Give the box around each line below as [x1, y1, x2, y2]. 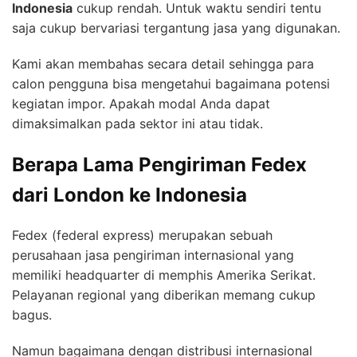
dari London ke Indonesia [12, 182, 247, 206]
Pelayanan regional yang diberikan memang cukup [12, 287, 316, 304]
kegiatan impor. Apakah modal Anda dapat [12, 95, 270, 112]
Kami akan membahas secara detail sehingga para [12, 55, 314, 72]
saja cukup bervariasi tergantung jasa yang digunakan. [12, 19, 340, 36]
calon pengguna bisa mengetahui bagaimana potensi [12, 75, 330, 92]
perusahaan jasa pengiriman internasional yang [12, 247, 294, 264]
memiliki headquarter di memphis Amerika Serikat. [12, 267, 316, 284]
